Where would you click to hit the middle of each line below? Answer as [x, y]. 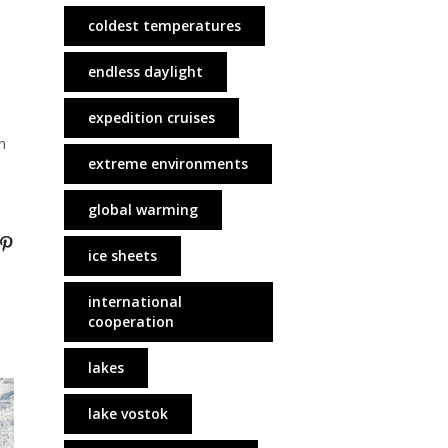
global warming [142, 209]
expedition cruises [151, 117]
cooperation [130, 321]
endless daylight [145, 71]
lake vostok [127, 413]
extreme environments [167, 163]
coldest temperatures [164, 25]
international [134, 301]
